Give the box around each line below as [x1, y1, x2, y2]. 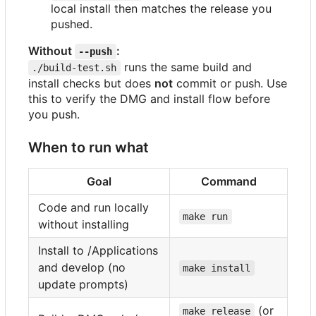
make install [183, 262, 251, 274]
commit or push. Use [173, 75, 287, 90]
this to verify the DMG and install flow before [28, 91, 270, 106]
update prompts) [38, 276, 128, 291]
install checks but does [28, 75, 154, 90]
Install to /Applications [38, 243, 158, 257]
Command [200, 174, 257, 188]
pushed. [51, 16, 92, 31]
